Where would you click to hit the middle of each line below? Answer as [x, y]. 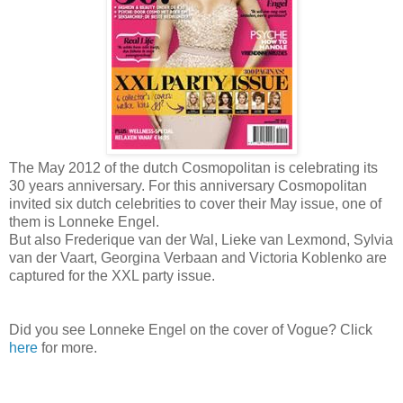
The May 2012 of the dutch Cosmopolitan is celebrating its [193, 167]
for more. [67, 347]
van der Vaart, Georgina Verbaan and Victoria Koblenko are [198, 257]
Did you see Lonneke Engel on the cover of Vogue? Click [191, 329]
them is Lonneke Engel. [84, 221]
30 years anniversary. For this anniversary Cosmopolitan [188, 185]
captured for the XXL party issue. [112, 275]
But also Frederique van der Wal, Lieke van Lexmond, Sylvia [201, 239]
